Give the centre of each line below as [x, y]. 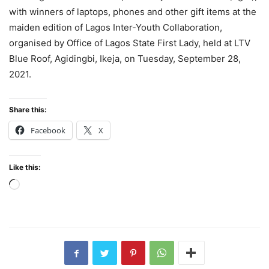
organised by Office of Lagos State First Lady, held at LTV [130, 43]
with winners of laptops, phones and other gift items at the [133, 12]
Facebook [48, 131]
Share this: [28, 110]
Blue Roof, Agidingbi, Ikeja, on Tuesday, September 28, [125, 59]
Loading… [40, 186]
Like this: [25, 168]
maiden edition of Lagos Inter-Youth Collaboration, [116, 28]
